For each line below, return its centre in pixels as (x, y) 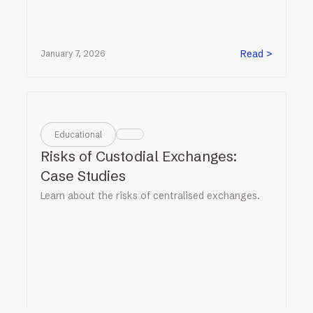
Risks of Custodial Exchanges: (139, 156)
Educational (79, 134)
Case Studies (83, 175)
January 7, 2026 (73, 54)
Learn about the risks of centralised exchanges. (151, 195)
